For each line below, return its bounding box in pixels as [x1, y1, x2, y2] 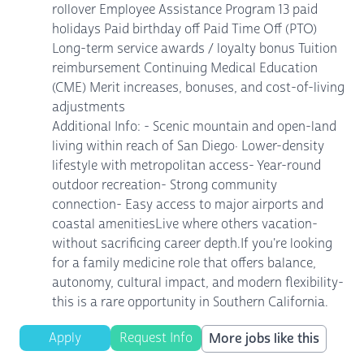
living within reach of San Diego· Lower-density [52, 137, 324, 154]
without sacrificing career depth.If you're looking [52, 235, 332, 252]
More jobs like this [209, 330, 319, 347]
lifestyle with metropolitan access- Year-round [52, 157, 321, 174]
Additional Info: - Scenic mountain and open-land [52, 118, 336, 135]
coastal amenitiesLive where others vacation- [52, 215, 318, 232]
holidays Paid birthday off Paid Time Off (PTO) [52, 20, 317, 37]
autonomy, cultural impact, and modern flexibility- [52, 274, 344, 291]
